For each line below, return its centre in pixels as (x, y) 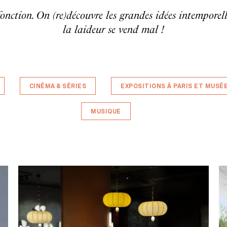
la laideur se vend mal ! (113, 29)
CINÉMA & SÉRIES (58, 87)
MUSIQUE (106, 112)
